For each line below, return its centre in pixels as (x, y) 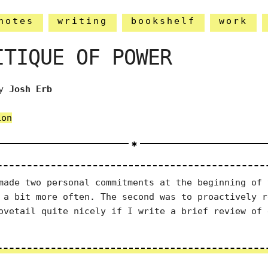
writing (82, 21)
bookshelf (163, 21)
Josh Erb (31, 89)
